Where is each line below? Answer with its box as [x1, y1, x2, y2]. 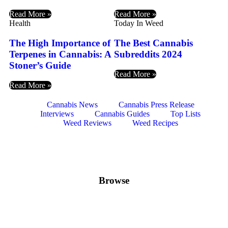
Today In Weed [114, 19, 163, 28]
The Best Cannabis [114, 38, 193, 49]
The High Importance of [9, 38, 110, 49]
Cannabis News [46, 100, 98, 109]
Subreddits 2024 [114, 49, 182, 60]
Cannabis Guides [95, 109, 150, 118]
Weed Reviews [63, 118, 111, 127]
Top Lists [170, 109, 201, 118]
